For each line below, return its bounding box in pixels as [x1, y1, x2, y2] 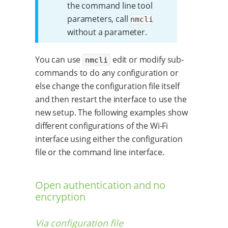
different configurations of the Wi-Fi [35, 120, 168, 131]
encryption [35, 189, 85, 204]
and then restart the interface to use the [35, 93, 187, 105]
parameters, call [67, 13, 130, 24]
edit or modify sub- [110, 53, 184, 65]
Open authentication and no [35, 178, 166, 192]
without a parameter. [67, 26, 147, 38]
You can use [35, 53, 83, 65]
